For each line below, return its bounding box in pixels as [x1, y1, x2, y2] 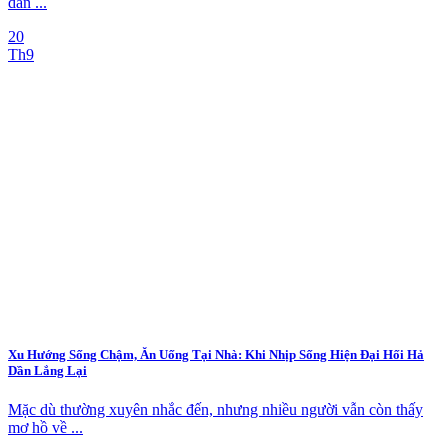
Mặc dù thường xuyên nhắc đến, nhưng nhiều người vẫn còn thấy [8, 401, 423, 419]
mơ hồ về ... [8, 419, 83, 437]
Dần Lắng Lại [8, 363, 87, 379]
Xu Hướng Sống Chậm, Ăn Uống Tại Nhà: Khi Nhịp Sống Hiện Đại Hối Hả [8, 347, 424, 363]
